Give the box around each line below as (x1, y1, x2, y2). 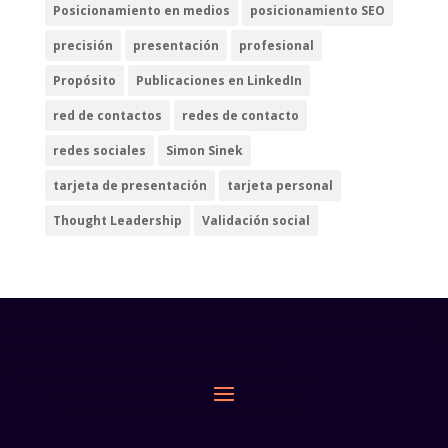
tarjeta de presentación (52, 176, 207, 194)
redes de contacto (181, 106, 299, 124)
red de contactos (52, 106, 162, 124)
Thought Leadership (52, 211, 182, 229)
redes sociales (52, 141, 146, 159)
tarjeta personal (226, 176, 333, 194)
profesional (238, 36, 314, 54)
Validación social (201, 211, 310, 229)
